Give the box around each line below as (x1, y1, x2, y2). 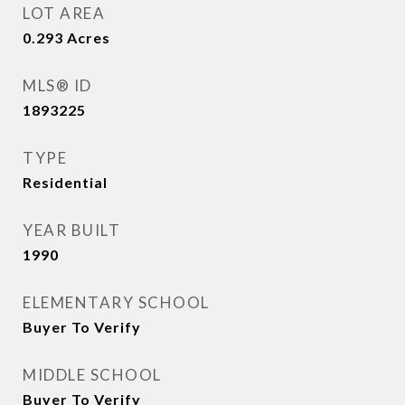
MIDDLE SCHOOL (23, 365, 162, 384)
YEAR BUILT (23, 221, 120, 240)
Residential (23, 174, 108, 191)
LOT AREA (23, 4, 105, 23)
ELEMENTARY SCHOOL (23, 293, 210, 312)
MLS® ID (23, 76, 92, 95)
